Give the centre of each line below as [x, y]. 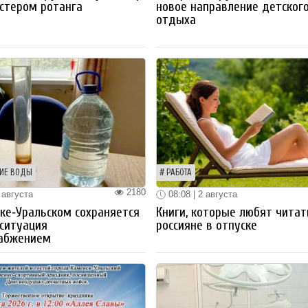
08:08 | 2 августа [202, 194]
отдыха [176, 20]
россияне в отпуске [207, 226]
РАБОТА [179, 172]
